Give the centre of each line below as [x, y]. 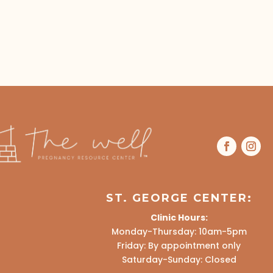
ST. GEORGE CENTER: [179, 198]
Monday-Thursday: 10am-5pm [179, 232]
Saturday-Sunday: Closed [179, 260]
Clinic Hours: [179, 218]
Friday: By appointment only [179, 246]
